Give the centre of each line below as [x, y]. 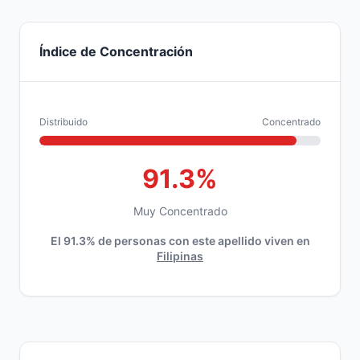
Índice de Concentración [116, 51]
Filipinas [180, 256]
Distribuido [63, 122]
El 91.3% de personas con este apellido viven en [180, 241]
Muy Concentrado [180, 211]
